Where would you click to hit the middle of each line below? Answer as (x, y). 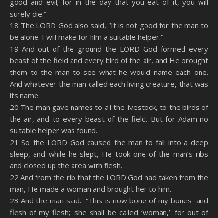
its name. (25, 95)
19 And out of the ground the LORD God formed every (109, 49)
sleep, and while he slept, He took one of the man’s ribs (109, 154)
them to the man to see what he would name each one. (109, 72)
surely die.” (28, 14)
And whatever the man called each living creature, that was (109, 84)
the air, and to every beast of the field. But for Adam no (109, 119)
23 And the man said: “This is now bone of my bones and (109, 200)
